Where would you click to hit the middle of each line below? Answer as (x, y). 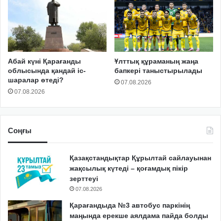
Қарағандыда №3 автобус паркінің (130, 205)
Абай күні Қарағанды (44, 61)
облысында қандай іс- (47, 71)
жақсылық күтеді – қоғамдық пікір (129, 168)
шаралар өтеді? (36, 80)
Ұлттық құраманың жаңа (156, 61)
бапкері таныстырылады (158, 71)
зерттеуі (84, 179)
